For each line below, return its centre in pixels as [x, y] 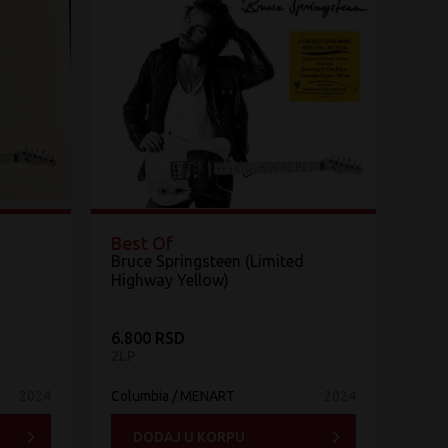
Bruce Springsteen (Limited [207, 261]
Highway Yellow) [170, 280]
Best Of [142, 243]
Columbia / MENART [173, 396]
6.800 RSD [148, 338]
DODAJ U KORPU [189, 436]
